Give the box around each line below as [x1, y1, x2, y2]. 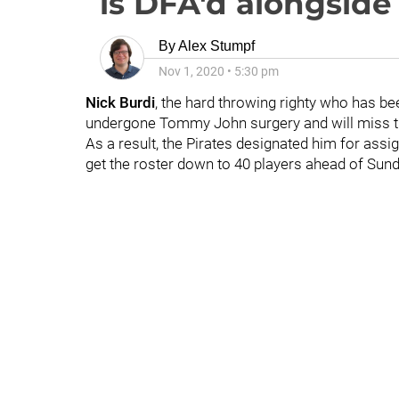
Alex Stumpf [178, 38, 255, 53]
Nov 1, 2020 [159, 64, 224, 78]
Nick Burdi [85, 94, 155, 111]
